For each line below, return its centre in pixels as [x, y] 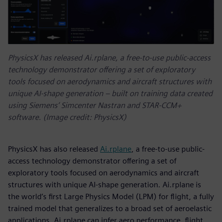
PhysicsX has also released [54, 149]
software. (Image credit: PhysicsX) [67, 117]
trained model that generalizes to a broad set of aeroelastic [110, 209]
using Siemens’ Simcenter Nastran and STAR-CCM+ [95, 106]
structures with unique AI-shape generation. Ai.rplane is [105, 185]
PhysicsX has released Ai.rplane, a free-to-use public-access [109, 58]
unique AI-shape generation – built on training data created [110, 94]
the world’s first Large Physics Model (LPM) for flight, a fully [111, 197]
